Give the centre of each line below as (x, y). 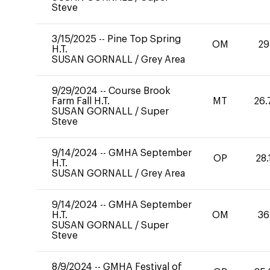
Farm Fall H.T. (81, 101)
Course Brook (140, 91)
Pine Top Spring (144, 39)
